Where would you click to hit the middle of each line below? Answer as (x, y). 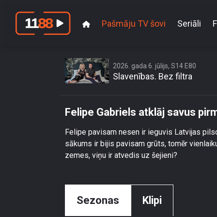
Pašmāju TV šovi (134, 23)
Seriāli (189, 23)
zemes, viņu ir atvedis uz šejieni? (121, 155)
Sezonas (98, 200)
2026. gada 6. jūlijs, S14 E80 (155, 66)
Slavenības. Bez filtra (153, 76)
